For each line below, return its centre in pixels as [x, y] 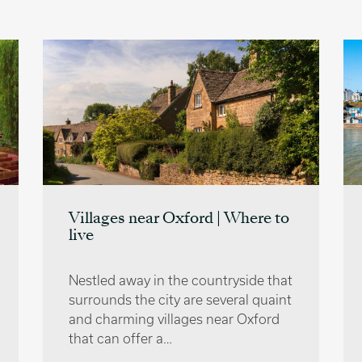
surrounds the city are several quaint [180, 299]
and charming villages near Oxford [174, 319]
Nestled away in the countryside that [181, 280]
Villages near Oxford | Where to [179, 219]
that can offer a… [120, 338]
